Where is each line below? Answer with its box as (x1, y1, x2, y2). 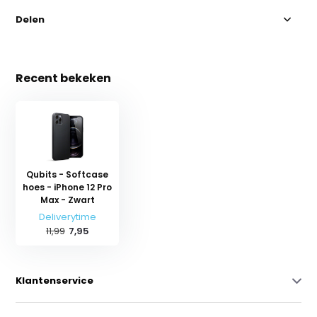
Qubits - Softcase (26, 168, 109, 180)
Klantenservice (16, 273, 94, 287)
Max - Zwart (40, 193, 95, 206)
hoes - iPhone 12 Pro (23, 180, 113, 193)
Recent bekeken (16, 69, 112, 86)
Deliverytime (38, 209, 96, 224)
